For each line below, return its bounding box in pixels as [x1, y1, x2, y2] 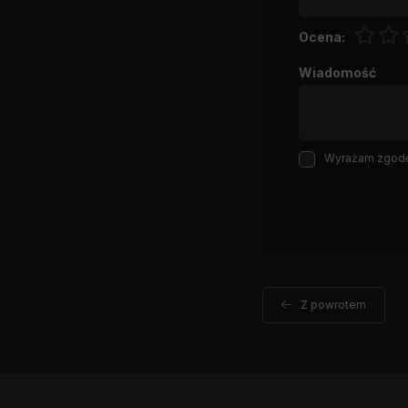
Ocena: [299, 29, 345, 45]
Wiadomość [299, 65, 376, 80]
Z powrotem [301, 298, 366, 311]
